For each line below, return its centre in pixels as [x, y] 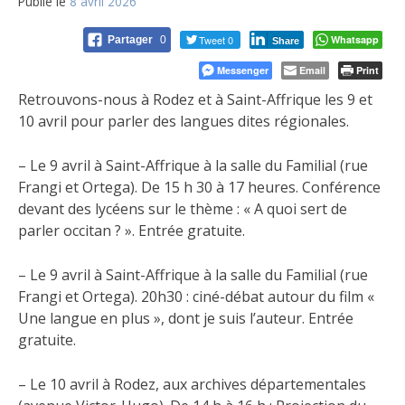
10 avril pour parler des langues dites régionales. [184, 122]
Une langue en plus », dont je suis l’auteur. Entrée [186, 319]
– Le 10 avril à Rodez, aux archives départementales [192, 385]
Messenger [243, 71]
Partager [132, 40]
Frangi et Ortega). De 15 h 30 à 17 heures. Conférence [199, 188]
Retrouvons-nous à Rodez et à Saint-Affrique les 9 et [195, 100]
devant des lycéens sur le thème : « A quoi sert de [183, 209]
